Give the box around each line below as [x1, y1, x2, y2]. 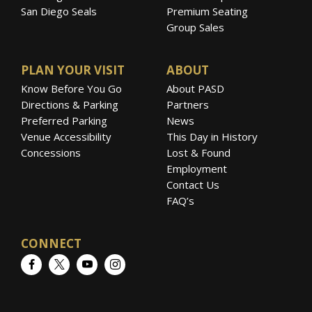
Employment [166, 161, 227, 175]
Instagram [119, 256, 169, 271]
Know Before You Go [21, 81, 122, 95]
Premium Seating [166, 3, 248, 18]
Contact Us [166, 177, 219, 192]
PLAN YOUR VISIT [21, 61, 125, 78]
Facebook [36, 256, 82, 271]
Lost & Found [166, 145, 231, 159]
